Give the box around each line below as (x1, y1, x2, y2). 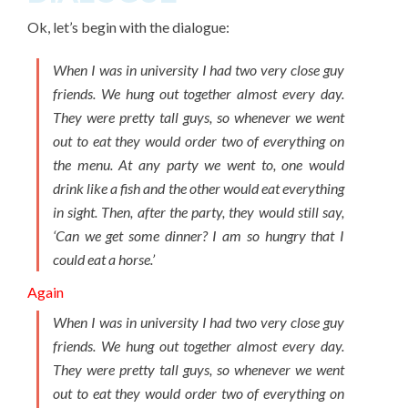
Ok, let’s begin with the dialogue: (27, 18, 229, 36)
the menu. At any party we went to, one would (53, 156, 344, 173)
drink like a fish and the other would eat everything (53, 179, 344, 197)
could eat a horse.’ (53, 250, 155, 268)
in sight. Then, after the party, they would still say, (53, 203, 344, 220)
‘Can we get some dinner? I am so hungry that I (53, 227, 344, 244)
